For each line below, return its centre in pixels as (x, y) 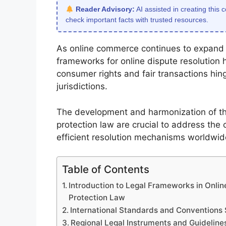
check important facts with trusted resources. (137, 20)
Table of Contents (106, 169)
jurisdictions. (82, 87)
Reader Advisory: (105, 9)
